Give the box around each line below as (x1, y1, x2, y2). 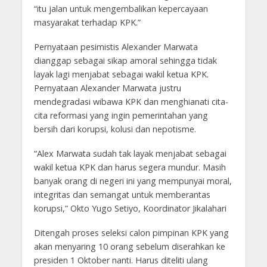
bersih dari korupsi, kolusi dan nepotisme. (33, 123, 196, 135)
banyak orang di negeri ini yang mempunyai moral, (33, 175, 232, 187)
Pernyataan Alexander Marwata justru (33, 82, 181, 94)
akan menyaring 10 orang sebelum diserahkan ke (33, 241, 225, 253)
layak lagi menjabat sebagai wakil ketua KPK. (33, 69, 209, 80)
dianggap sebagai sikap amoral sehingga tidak (33, 55, 217, 67)
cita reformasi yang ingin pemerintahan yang (33, 110, 208, 122)
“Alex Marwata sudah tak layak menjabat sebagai (33, 148, 226, 160)
